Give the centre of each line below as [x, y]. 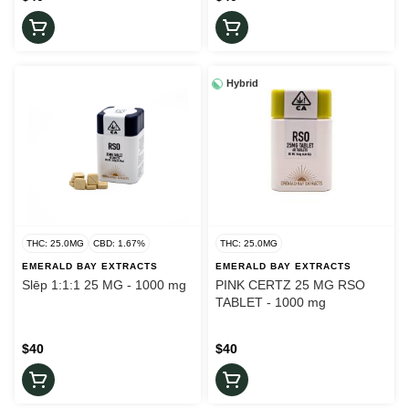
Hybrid [242, 84]
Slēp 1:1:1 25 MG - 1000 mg [104, 285]
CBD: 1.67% [119, 244]
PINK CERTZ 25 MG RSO [290, 285]
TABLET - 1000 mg [271, 303]
